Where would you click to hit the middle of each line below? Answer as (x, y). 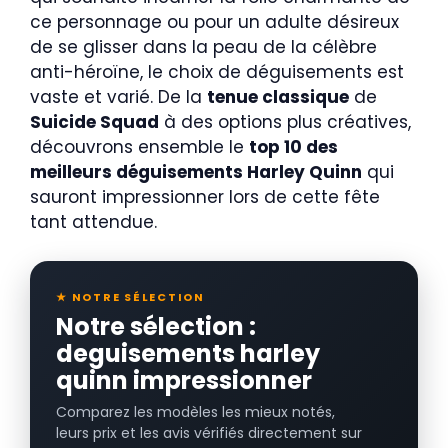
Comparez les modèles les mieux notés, (195, 411)
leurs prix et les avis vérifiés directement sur (209, 432)
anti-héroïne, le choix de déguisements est (217, 72)
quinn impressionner (184, 380)
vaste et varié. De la (118, 97)
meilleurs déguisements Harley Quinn (196, 172)
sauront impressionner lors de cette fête (205, 197)
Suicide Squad (94, 122)
